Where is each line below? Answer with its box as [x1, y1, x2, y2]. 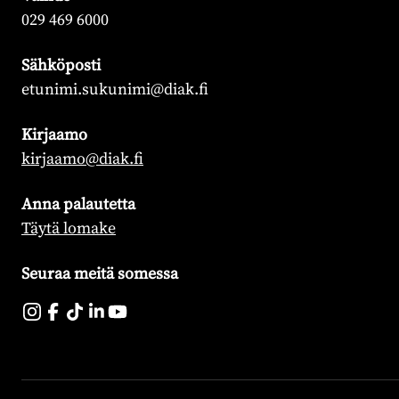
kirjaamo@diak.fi [21, 147, 143, 169]
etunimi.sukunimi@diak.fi [21, 77, 208, 100]
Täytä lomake [21, 216, 116, 239]
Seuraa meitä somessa [21, 262, 178, 284]
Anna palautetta [21, 192, 135, 215]
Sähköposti [21, 53, 101, 76]
